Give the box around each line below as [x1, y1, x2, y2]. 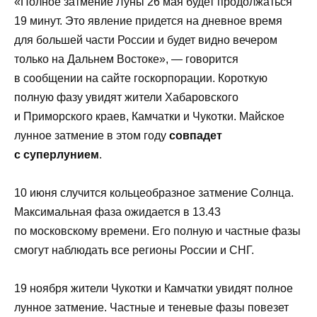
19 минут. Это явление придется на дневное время [14, 14, 282, 27]
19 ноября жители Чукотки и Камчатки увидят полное [14, 282, 293, 295]
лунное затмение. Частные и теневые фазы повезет [14, 301, 289, 314]
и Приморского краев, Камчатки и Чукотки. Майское [14, 110, 284, 122]
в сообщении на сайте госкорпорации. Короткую [14, 71, 267, 84]
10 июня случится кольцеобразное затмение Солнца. [14, 186, 294, 199]
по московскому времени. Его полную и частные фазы [14, 224, 301, 237]
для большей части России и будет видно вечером [14, 33, 277, 46]
